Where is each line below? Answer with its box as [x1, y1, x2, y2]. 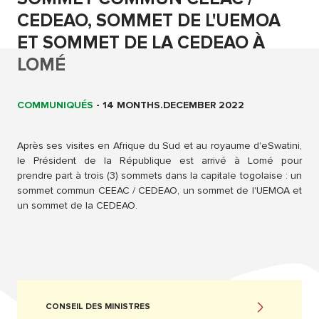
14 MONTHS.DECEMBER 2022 [103, 99, 244, 112]
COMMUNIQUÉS [17, 99, 93, 112]
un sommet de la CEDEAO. [17, 199, 137, 212]
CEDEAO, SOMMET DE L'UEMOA [17, 10, 281, 32]
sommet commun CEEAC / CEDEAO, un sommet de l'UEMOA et [17, 184, 302, 197]
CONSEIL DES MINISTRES [46, 301, 150, 313]
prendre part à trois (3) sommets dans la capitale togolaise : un [17, 169, 302, 182]
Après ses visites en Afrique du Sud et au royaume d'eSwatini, [17, 140, 302, 152]
